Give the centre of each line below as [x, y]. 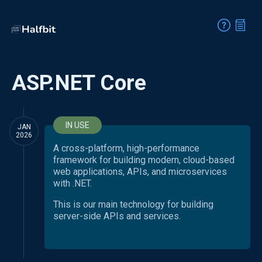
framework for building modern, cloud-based [144, 160]
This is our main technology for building [133, 204]
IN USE [77, 125]
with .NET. [73, 183]
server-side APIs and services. [117, 216]
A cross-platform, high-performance [126, 148]
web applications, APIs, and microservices [140, 172]
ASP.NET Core [79, 83]
